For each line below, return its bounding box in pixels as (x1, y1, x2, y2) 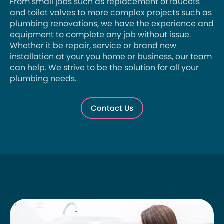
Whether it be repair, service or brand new (10, 40, 176, 52)
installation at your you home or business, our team (10, 51, 212, 63)
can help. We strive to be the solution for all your (10, 62, 199, 74)
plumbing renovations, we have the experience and (10, 18, 214, 30)
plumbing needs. (10, 73, 76, 85)
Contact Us (90, 103, 133, 114)
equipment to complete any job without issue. (10, 29, 191, 41)
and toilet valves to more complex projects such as (10, 7, 212, 19)
